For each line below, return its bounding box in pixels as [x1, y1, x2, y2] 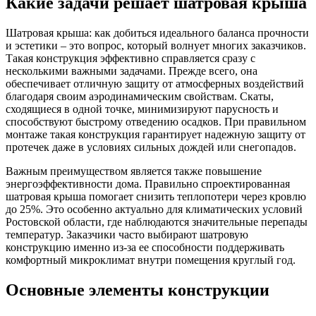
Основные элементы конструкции [6, 280, 269, 299]
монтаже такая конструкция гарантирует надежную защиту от [6, 128, 305, 140]
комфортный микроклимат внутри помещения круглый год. [6, 253, 296, 266]
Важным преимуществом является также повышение [6, 164, 262, 177]
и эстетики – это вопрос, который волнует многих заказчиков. [6, 39, 306, 51]
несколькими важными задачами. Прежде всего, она [6, 64, 257, 77]
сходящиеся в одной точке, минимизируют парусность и [6, 102, 279, 115]
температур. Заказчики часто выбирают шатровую [6, 228, 248, 241]
